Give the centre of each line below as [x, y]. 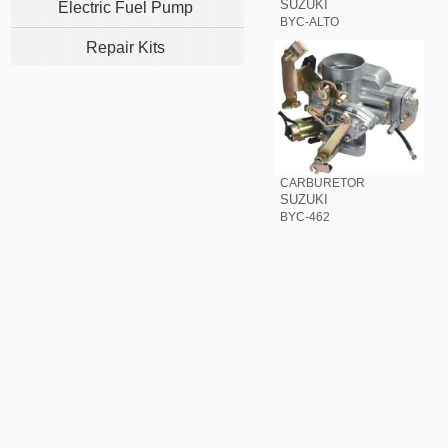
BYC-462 [305, 217]
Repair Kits [125, 47]
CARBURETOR [322, 183]
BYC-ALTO [309, 22]
